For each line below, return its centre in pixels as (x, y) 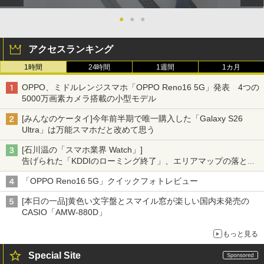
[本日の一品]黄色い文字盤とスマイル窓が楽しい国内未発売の (136, 201)
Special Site (55, 256)
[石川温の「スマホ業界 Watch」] (82, 150)
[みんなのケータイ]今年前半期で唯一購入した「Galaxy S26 (132, 119)
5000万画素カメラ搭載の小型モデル (89, 99)
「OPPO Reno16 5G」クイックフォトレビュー (110, 181)
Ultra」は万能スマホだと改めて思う (88, 130)
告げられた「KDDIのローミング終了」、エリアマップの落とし (139, 161)
